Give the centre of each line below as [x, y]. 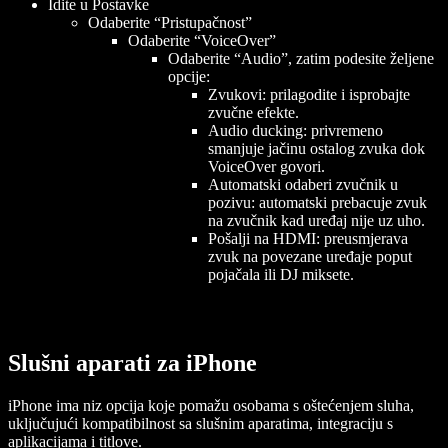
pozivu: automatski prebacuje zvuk [317, 202]
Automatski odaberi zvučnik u [303, 184]
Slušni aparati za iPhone [132, 363]
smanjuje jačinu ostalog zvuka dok [316, 148]
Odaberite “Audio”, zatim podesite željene [301, 58]
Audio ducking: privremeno [295, 130]
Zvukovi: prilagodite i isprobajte [309, 94]
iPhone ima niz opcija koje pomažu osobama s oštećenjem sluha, [211, 406]
